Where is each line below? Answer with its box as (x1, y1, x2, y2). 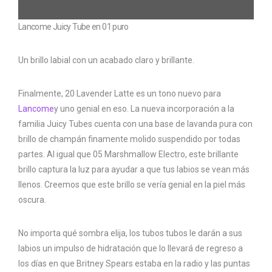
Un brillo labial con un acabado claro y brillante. (18, 55, 194, 66)
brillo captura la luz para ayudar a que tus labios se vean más (18, 165, 250, 175)
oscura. (18, 195, 46, 205)
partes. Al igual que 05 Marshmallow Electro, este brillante (18, 149, 239, 160)
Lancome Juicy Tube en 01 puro (18, 22, 129, 32)
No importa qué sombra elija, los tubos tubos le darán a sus (18, 228, 242, 239)
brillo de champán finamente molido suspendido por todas (18, 134, 240, 144)
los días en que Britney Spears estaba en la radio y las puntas (18, 259, 250, 269)
